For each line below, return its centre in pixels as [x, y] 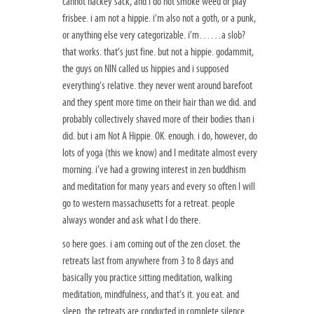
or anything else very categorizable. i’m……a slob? [154, 35]
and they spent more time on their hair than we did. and [159, 103]
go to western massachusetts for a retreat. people [149, 204]
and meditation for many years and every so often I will [159, 187]
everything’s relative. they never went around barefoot [157, 86]
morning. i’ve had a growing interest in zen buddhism [154, 170]
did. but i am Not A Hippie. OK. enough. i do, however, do [160, 136]
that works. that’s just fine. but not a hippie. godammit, [158, 52]
